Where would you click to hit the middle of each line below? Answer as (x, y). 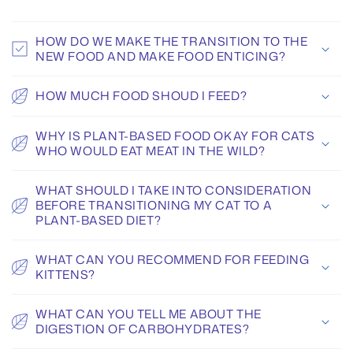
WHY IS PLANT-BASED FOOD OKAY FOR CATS (175, 136)
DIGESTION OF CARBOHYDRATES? (143, 329)
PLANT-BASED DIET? (98, 221)
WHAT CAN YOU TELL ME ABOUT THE (149, 314)
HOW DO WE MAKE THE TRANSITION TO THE (172, 42)
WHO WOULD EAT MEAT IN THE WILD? (150, 151)
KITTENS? (65, 275)
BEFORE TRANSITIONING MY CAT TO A (154, 206)
